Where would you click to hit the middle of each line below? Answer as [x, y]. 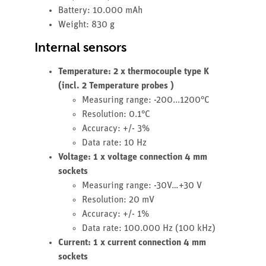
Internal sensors [80, 47]
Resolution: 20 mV [118, 200]
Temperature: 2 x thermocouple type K [134, 72]
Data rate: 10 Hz [114, 143]
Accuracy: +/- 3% [116, 129]
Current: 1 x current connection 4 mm [132, 243]
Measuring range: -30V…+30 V [142, 186]
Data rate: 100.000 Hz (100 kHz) [149, 228]
